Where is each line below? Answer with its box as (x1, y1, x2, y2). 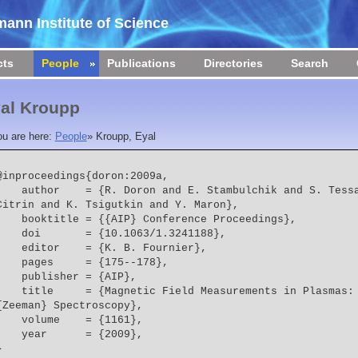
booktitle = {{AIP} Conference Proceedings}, (21, 214, 296, 226)
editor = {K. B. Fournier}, (21, 243, 207, 255)
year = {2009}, (21, 329, 143, 341)
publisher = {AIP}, (21, 272, 137, 284)
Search (291, 57, 328, 70)
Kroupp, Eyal (95, 130, 156, 142)
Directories (204, 57, 263, 70)
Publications (107, 57, 176, 70)
